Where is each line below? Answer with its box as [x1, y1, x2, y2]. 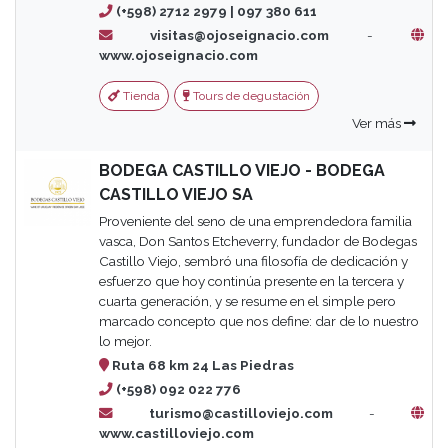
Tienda [119, 89, 160, 103]
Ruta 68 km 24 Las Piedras [108, 357, 294, 373]
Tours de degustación [189, 89, 310, 103]
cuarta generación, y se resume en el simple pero [98, 293, 396, 309]
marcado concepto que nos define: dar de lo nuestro [98, 313, 419, 329]
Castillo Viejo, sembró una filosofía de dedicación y [98, 253, 408, 269]
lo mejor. [98, 333, 152, 349]
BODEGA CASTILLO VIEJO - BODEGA [98, 161, 385, 180]
